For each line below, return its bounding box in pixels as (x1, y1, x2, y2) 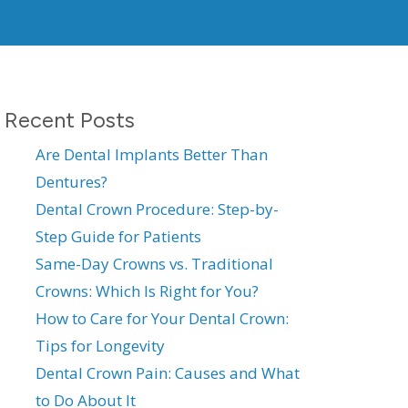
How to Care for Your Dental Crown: (36, 307, 290, 329)
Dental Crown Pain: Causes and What (36, 362, 301, 383)
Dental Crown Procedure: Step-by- (36, 198, 280, 219)
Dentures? (36, 170, 108, 192)
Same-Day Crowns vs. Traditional (36, 252, 274, 274)
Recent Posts (5, 107, 136, 134)
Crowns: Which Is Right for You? (36, 280, 260, 301)
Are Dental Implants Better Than (36, 143, 269, 165)
